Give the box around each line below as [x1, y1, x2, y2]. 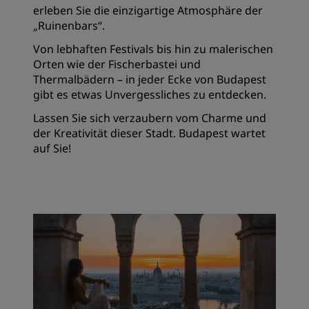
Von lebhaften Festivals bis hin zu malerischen [33, 41, 273, 57]
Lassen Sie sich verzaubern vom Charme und [33, 110, 266, 126]
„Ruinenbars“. [33, 17, 108, 33]
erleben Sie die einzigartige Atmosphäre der [33, 2, 263, 18]
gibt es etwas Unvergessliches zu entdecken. [33, 86, 269, 102]
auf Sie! [33, 140, 71, 156]
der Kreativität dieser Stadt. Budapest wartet [33, 125, 266, 141]
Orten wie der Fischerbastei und [33, 56, 201, 72]
